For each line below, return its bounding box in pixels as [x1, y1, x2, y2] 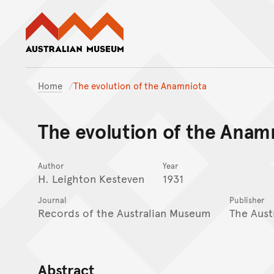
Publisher [229, 194, 264, 206]
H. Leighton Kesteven [38, 170, 144, 186]
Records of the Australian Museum [38, 204, 211, 220]
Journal [38, 194, 66, 206]
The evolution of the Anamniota [73, 79, 207, 92]
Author [38, 160, 64, 171]
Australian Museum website [123, 10, 259, 26]
